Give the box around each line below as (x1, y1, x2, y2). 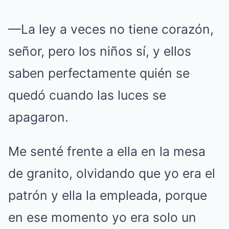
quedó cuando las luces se (8, 87, 166, 103)
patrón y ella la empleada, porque (8, 188, 207, 203)
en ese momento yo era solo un (8, 210, 196, 225)
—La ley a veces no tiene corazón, (8, 21, 214, 37)
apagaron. (8, 109, 68, 125)
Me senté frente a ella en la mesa (8, 144, 205, 159)
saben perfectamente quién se (8, 65, 190, 81)
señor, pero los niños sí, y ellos (8, 43, 191, 59)
